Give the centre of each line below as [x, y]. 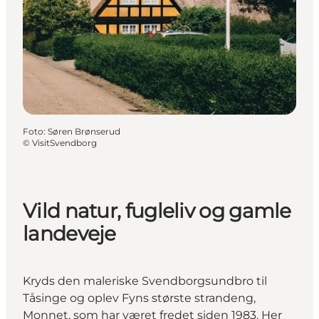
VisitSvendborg [64, 142]
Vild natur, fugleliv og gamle [157, 211]
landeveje [69, 234]
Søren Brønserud [84, 131]
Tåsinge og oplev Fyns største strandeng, [139, 298]
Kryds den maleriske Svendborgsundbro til [145, 281]
